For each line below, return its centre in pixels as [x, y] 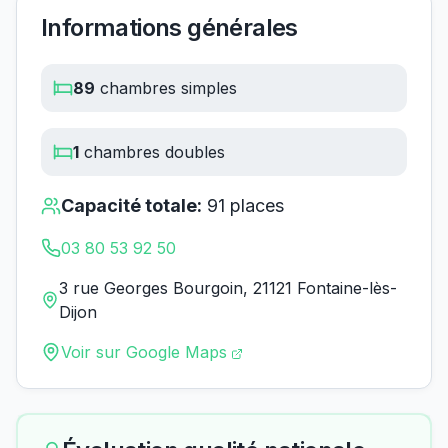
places [254, 205]
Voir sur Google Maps [144, 351]
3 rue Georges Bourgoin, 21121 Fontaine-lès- [228, 287]
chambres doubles [152, 151]
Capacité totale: [131, 205]
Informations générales [169, 27]
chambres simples [166, 87]
